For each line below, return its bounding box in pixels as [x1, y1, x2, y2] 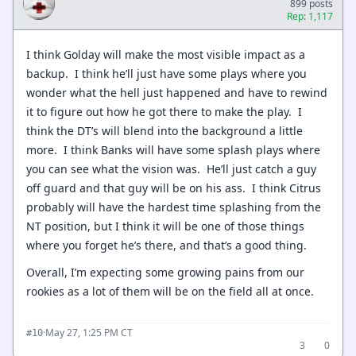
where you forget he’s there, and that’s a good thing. [26, 237, 307, 253]
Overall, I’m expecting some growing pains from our [26, 265, 304, 280]
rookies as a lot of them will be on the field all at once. [26, 284, 314, 299]
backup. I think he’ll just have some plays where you [26, 65, 307, 81]
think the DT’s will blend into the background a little [26, 122, 303, 138]
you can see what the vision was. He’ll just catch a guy [26, 161, 316, 176]
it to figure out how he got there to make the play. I [26, 103, 302, 119]
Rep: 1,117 [287, 10, 333, 23]
